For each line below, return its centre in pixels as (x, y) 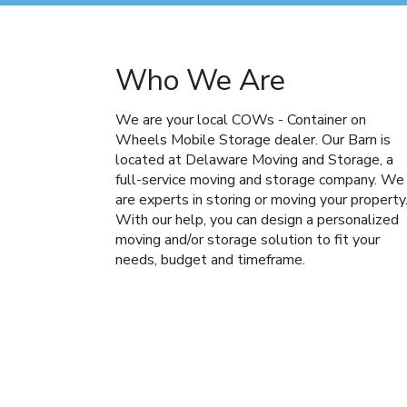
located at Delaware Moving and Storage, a (254, 160)
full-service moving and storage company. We (260, 180)
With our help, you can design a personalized (257, 220)
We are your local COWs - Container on (241, 120)
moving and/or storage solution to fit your (248, 240)
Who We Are (200, 80)
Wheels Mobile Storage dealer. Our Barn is (253, 140)
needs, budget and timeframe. (210, 260)
